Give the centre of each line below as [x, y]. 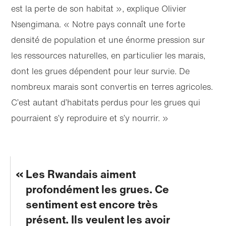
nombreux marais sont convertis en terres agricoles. [112, 87]
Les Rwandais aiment [81, 174]
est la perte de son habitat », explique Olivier [99, 8]
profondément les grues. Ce [97, 189]
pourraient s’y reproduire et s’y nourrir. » [90, 118]
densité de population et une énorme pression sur [108, 40]
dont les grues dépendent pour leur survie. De [101, 71]
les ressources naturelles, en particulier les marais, [108, 55]
